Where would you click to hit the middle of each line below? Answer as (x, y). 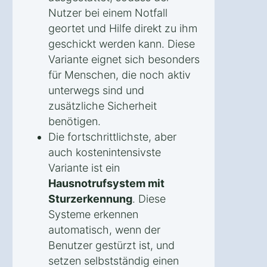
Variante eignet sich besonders (124, 59)
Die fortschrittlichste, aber (112, 136)
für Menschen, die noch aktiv (119, 74)
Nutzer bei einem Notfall (108, 13)
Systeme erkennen (93, 214)
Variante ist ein (84, 167)
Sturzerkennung (90, 198)
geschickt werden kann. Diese (122, 44)
